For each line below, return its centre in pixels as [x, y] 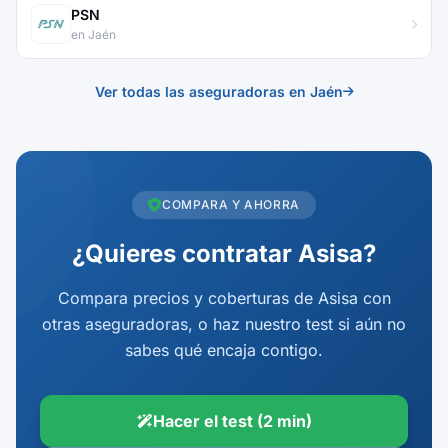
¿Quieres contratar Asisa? [224, 253]
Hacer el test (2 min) [232, 421]
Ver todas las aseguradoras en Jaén [218, 91]
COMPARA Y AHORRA [231, 204]
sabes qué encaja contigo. [224, 350]
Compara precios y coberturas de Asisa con [224, 298]
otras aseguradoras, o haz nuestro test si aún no [224, 324]
